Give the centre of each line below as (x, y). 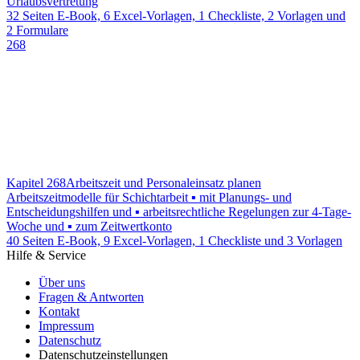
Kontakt (59, 311)
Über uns (62, 282)
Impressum (66, 325)
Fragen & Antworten (91, 297)
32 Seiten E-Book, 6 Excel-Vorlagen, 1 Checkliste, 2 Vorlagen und (176, 15)
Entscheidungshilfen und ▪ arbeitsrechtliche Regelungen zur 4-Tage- (179, 211)
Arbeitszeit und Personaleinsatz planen (164, 182)
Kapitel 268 (36, 182)
